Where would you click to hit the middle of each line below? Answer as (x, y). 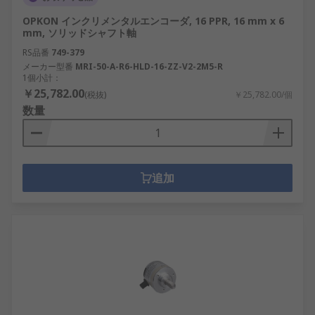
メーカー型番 (48, 66)
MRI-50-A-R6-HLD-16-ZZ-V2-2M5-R (149, 66)
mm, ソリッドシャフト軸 (79, 33)
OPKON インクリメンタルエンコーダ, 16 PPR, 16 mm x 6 (153, 21)
